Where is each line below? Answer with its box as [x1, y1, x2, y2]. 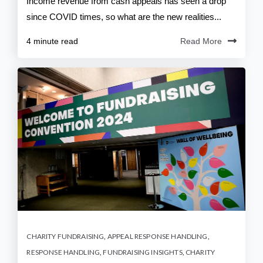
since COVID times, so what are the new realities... [26, 12, 222, 22]
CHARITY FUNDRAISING [26, 231, 104, 241]
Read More [180, 36, 222, 46]
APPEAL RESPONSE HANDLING [107, 231, 208, 241]
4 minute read [26, 36, 79, 46]
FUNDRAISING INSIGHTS [103, 247, 183, 257]
